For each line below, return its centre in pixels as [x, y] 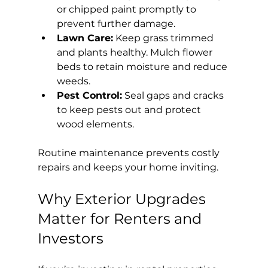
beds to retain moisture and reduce [143, 66]
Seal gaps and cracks [174, 95]
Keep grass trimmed [164, 38]
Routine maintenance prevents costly [130, 153]
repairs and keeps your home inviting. [128, 167]
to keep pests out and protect [130, 109]
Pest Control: [89, 95]
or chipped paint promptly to [127, 9]
